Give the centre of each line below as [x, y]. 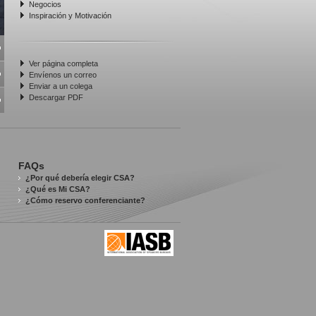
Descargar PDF [56, 97]
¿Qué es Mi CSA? [57, 189]
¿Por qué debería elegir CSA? [80, 178]
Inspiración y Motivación [70, 16]
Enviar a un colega [61, 86]
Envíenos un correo [63, 75]
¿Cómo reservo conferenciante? [85, 200]
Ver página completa [63, 63]
